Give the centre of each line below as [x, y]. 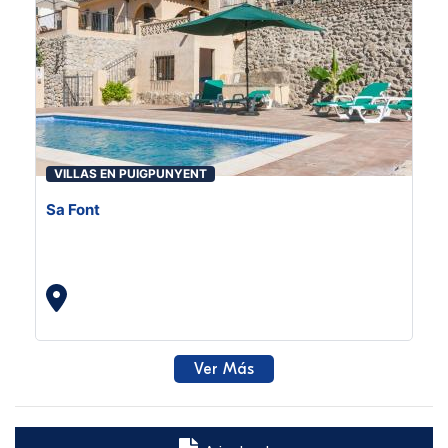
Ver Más [224, 369]
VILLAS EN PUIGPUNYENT [130, 173]
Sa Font [73, 209]
